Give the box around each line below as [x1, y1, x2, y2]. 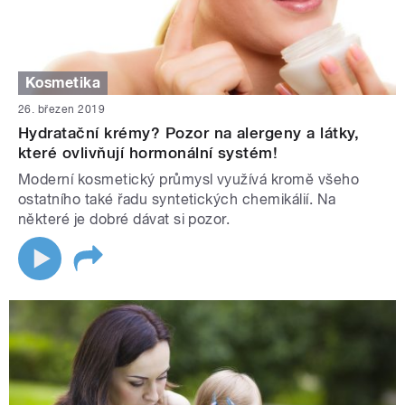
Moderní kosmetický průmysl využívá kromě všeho [18, 171, 360, 189]
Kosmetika [25, 74, 101, 91]
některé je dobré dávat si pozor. [18, 211, 231, 229]
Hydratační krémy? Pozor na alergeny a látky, [18, 124, 360, 143]
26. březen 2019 [18, 103, 106, 117]
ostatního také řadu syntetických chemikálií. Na [18, 191, 336, 209]
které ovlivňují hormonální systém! [18, 144, 278, 163]
